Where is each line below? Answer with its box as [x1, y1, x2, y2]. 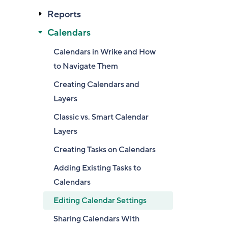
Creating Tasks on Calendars [53, 144, 156, 155]
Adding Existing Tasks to [53, 162, 141, 174]
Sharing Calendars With [53, 213, 139, 224]
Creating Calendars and [53, 79, 139, 90]
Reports [47, 8, 81, 20]
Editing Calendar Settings [53, 195, 147, 206]
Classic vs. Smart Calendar [53, 111, 149, 123]
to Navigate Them [53, 61, 118, 72]
